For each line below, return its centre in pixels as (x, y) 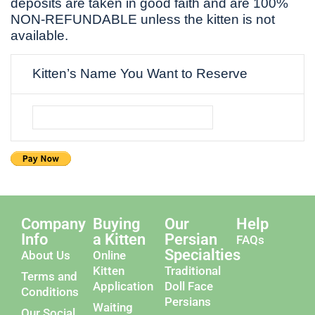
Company (53, 224)
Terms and (49, 277)
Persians (188, 302)
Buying (117, 224)
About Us (46, 256)
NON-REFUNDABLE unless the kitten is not (143, 20)
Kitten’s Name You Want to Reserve (140, 74)
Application (123, 287)
